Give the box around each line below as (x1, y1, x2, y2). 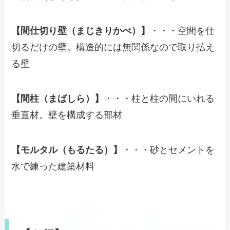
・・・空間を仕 (150, 26, 215, 36)
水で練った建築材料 (11, 161, 95, 171)
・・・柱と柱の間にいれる (104, 93, 215, 104)
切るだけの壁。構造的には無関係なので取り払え (11, 42, 215, 53)
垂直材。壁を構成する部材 (11, 110, 123, 121)
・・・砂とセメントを (122, 144, 215, 155)
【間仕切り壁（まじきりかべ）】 (11, 26, 150, 36)
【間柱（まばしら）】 (11, 93, 104, 104)
